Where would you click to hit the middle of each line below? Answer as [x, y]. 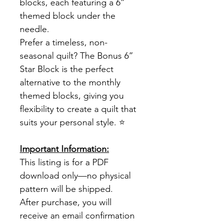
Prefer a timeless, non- [64, 43]
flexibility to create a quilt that [78, 109]
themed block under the [68, 16]
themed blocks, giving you [72, 96]
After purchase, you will [66, 203]
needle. [35, 29]
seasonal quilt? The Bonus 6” [76, 56]
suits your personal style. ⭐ [73, 123]
